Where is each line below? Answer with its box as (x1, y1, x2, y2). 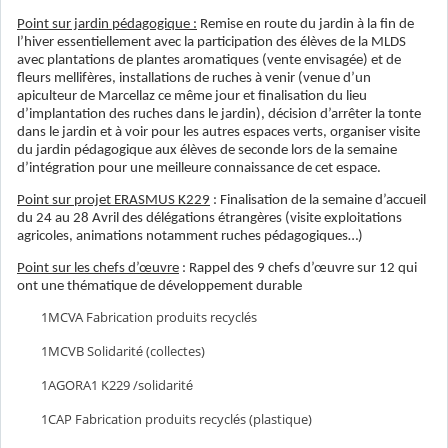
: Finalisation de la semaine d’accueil (210, 192, 426, 208)
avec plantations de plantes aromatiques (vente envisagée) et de (17, 52, 401, 68)
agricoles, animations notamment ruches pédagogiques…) (17, 228, 363, 244)
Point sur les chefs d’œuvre (17, 260, 179, 276)
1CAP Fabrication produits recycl (41, 410, 233, 429)
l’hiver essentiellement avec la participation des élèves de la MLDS (17, 34, 406, 50)
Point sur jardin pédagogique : (17, 16, 197, 32)
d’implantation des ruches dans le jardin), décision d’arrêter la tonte (17, 106, 421, 122)
